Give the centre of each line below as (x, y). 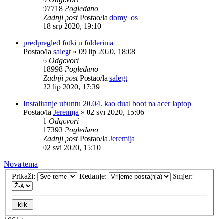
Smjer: (184, 176)
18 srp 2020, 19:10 (72, 26)
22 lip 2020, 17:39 (71, 87)
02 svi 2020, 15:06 (115, 112)
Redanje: (94, 176)
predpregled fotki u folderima (68, 43)
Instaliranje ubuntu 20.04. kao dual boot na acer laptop (107, 103)
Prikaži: (24, 176)
